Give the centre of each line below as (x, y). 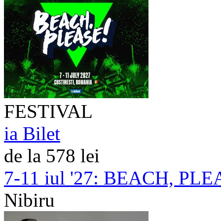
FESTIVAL (48, 111)
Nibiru (29, 200)
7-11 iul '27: (51, 178)
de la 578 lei (52, 155)
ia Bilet (32, 133)
